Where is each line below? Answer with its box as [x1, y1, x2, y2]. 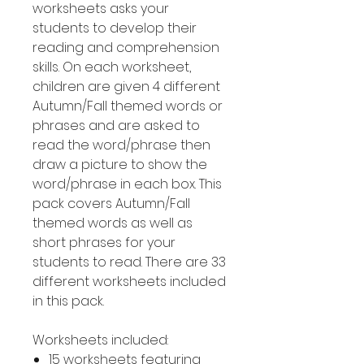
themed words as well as [32, 214, 193, 232]
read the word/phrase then [32, 136, 210, 154]
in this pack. [32, 292, 107, 310]
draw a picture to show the [32, 155, 207, 174]
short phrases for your [32, 233, 175, 252]
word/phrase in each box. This [32, 175, 222, 193]
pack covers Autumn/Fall [32, 194, 190, 213]
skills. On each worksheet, [32, 58, 191, 76]
